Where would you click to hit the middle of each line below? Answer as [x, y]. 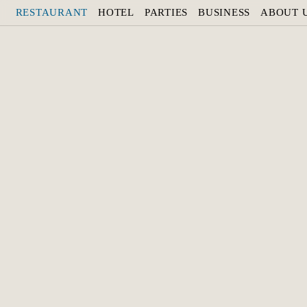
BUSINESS [224, 12]
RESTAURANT [51, 12]
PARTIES [166, 12]
